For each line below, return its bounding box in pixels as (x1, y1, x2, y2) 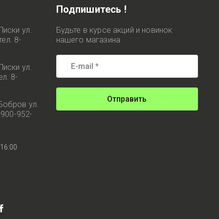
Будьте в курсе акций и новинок (56, 25, 173, 35)
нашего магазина (56, 35, 121, 44)
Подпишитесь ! (56, 3, 127, 15)
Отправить (107, 94, 147, 104)
